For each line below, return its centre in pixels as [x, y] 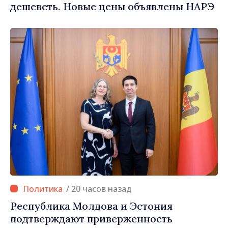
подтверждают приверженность [91, 218]
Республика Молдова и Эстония [91, 206]
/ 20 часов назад [102, 189]
